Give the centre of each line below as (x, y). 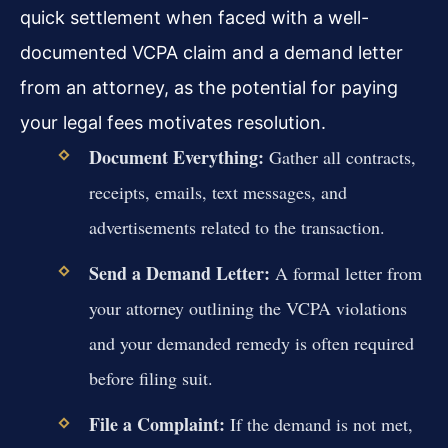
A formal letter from (345, 273)
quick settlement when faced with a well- (194, 17)
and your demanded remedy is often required (251, 343)
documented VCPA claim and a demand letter (211, 52)
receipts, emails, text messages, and (217, 191)
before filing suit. (150, 378)
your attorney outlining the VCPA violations (247, 308)
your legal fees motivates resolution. (173, 122)
